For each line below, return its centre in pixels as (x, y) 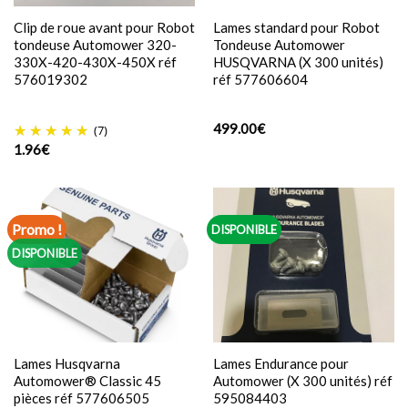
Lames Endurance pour (280, 363)
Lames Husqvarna (66, 363)
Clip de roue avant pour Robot (104, 28)
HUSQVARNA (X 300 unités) (298, 62)
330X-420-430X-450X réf (95, 62)
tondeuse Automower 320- (95, 45)
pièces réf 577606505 (81, 398)
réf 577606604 (260, 80)
